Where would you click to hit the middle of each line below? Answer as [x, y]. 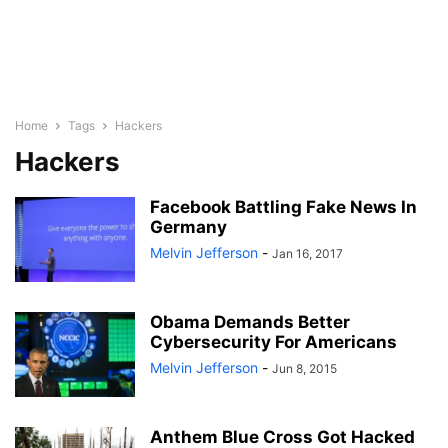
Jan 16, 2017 [307, 253]
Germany [188, 227]
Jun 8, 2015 [304, 368]
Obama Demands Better [250, 322]
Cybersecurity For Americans [273, 342]
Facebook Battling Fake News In [283, 207]
